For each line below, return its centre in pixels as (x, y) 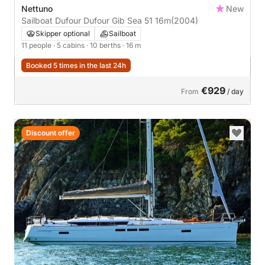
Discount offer (51, 132)
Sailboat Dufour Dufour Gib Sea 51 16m (96, 20)
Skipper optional (63, 33)
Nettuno (37, 8)
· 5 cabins (70, 45)
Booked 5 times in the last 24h (76, 65)
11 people (37, 45)
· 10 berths (104, 45)
